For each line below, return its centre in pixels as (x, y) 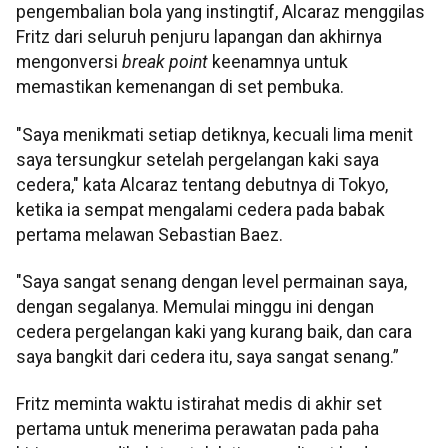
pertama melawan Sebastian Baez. (149, 234)
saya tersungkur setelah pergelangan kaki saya (197, 159)
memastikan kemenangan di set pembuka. (180, 87)
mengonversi (69, 62)
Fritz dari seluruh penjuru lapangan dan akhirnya (199, 37)
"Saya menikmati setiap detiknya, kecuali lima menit (214, 134)
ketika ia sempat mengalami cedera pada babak (200, 209)
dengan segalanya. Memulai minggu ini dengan (195, 307)
